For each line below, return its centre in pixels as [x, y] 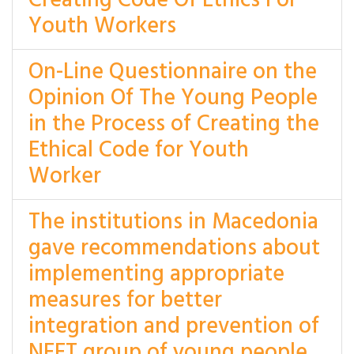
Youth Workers [102, 26]
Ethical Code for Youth [139, 151]
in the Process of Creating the [174, 124]
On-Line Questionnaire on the [173, 72]
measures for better [125, 301]
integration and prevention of [174, 327]
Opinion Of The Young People [173, 98]
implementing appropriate [156, 275]
